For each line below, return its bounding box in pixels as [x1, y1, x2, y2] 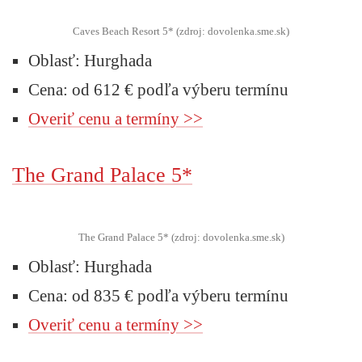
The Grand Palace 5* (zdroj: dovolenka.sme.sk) [78, 230, 284, 243]
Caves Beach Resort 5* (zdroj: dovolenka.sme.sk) [73, 24, 289, 37]
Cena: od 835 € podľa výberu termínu [28, 285, 288, 305]
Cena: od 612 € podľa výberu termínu [28, 79, 288, 99]
